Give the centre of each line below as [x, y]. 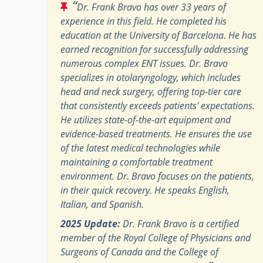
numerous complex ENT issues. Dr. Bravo [144, 63]
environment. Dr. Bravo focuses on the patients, [157, 176]
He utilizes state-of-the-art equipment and [146, 119]
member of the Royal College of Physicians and [156, 237]
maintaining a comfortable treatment [136, 162]
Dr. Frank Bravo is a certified [180, 223]
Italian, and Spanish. [102, 204]
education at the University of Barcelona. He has [159, 35]
